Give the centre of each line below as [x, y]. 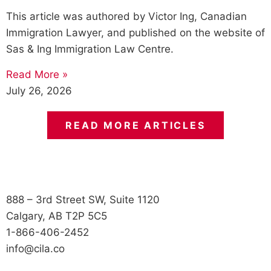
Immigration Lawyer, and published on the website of [135, 33]
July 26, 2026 [39, 90]
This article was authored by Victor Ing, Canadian [126, 17]
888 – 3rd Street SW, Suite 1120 [83, 199]
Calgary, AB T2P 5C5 [57, 216]
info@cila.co [35, 248]
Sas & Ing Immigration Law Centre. [90, 49]
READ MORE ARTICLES [135, 125]
